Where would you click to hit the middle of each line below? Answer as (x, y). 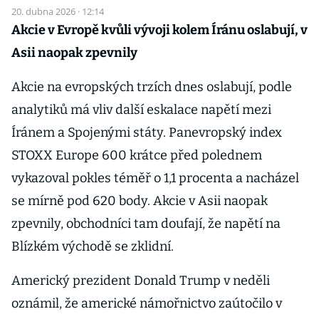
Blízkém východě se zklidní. (93, 246)
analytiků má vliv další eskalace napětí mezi (141, 110)
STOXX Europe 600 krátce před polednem (137, 155)
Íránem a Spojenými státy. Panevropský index (147, 132)
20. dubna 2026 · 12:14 (58, 11)
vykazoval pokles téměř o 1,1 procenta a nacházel (155, 178)
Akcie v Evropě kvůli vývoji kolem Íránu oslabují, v (159, 30)
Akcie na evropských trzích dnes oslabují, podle (152, 87)
